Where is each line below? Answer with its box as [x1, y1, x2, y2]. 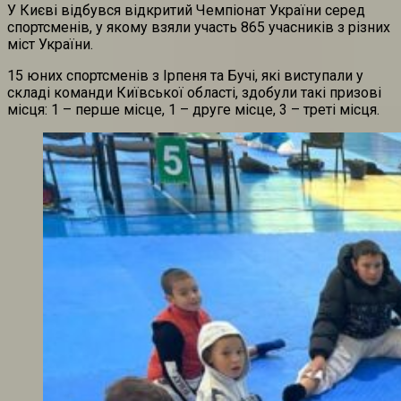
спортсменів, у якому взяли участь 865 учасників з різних [7, 19, 390, 37]
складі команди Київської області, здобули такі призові [7, 84, 381, 102]
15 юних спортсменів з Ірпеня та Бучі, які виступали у [7, 67, 363, 85]
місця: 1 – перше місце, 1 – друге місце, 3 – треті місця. [7, 101, 380, 119]
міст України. [7, 36, 93, 54]
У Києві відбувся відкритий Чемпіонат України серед [7, 2, 365, 20]
